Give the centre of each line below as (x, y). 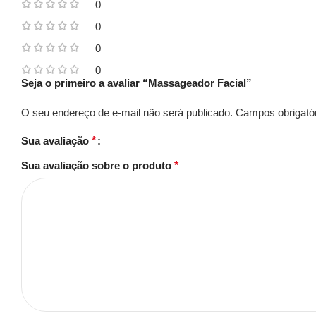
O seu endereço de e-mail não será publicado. (127, 113)
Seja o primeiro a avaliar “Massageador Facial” (136, 83)
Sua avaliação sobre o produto (98, 165)
